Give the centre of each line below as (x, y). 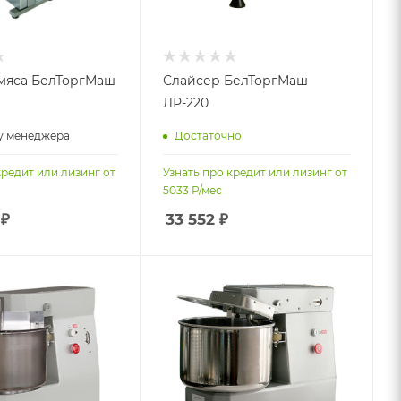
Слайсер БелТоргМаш (236, 81)
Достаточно (209, 135)
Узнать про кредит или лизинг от (256, 173)
